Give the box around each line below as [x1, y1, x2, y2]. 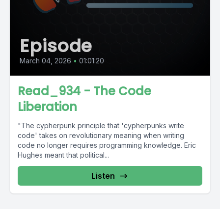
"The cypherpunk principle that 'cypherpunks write [18, 121, 184, 130]
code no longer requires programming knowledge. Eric [18, 141, 196, 149]
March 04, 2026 [20, 56, 71, 65]
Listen [91, 171, 115, 181]
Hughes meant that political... [18, 151, 109, 159]
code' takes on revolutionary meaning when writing [18, 131, 184, 139]
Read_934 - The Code [18, 83, 151, 99]
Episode [20, 33, 93, 58]
